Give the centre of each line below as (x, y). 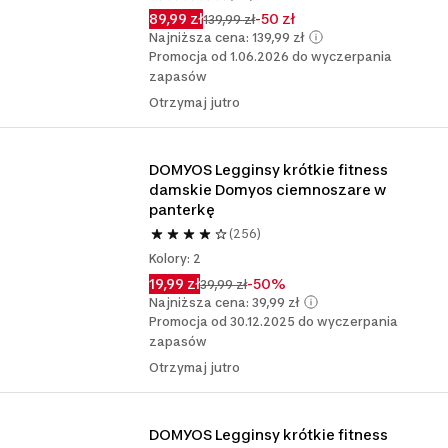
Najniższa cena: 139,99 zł (227, 37)
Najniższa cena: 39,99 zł (224, 302)
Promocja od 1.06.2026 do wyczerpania (271, 56)
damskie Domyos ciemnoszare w (268, 189)
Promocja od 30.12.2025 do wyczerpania (274, 321)
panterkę (182, 209)
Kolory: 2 (175, 258)
